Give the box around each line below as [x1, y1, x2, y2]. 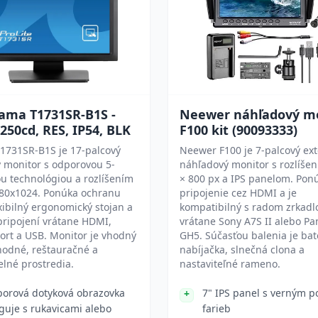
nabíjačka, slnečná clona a [180, 243, 305, 256]
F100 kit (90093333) [180, 121, 297, 138]
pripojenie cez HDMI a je [180, 186, 297, 199]
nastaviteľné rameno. [180, 257, 280, 270]
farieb [202, 302, 231, 315]
